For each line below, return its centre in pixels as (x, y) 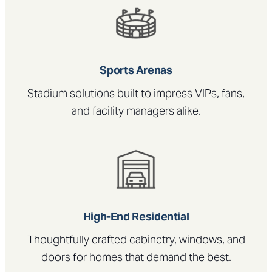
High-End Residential (136, 217)
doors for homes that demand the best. (136, 257)
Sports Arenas (136, 70)
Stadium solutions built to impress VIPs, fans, (136, 93)
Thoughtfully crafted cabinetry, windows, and (136, 240)
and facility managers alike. (136, 110)
